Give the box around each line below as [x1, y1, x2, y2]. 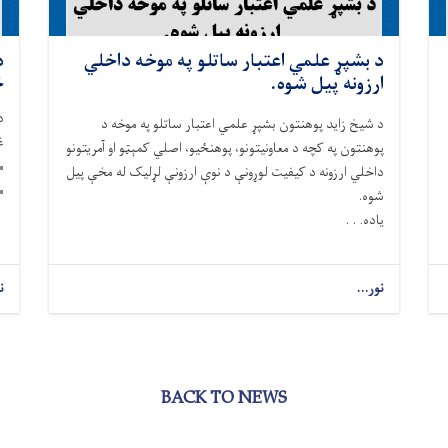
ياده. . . [345, 208, 384, 234]
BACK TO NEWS [161, 383, 287, 416]
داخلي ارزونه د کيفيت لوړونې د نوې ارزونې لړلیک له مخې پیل [66, 160, 384, 186]
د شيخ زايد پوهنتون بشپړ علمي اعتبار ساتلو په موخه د [101, 112, 384, 138]
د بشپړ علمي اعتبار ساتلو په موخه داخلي [84, 45, 384, 80]
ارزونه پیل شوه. [271, 68, 384, 103]
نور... [356, 276, 384, 302]
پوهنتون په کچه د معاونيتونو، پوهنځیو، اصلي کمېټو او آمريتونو [66, 136, 384, 162]
